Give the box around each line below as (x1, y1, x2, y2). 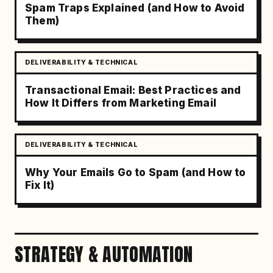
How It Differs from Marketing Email (25, 97, 216, 109)
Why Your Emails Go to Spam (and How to (25, 166, 246, 179)
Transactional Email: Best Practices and (25, 84, 241, 96)
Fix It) (25, 179, 55, 191)
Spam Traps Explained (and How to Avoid (25, 2, 245, 14)
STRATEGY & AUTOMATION (15, 241, 193, 268)
